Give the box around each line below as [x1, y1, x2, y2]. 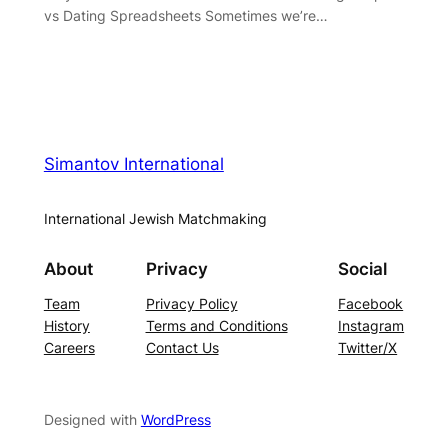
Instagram [338, 316, 405, 334]
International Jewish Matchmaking [43, 210, 267, 228]
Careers [43, 338, 95, 356]
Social [338, 258, 388, 279]
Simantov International [43, 154, 224, 175]
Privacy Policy [145, 294, 238, 312]
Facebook [338, 294, 404, 312]
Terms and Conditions [145, 316, 288, 334]
